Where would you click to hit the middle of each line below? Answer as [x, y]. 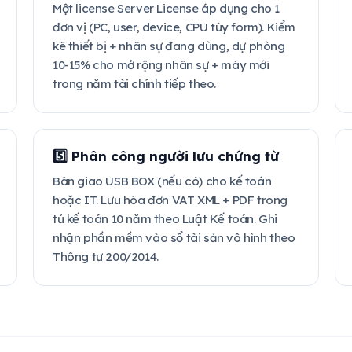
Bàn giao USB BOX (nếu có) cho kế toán [162, 181]
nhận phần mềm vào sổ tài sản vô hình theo [174, 238]
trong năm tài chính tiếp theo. [134, 84]
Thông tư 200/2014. [106, 257]
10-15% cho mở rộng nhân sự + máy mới [161, 65]
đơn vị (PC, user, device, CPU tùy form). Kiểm [174, 27]
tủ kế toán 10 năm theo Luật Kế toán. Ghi [165, 219]
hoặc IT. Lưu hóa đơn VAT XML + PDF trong [170, 200]
